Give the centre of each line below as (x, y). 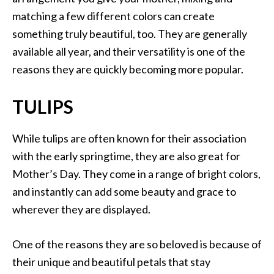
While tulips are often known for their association (129, 139)
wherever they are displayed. (81, 209)
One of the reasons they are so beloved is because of (137, 244)
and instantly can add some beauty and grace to (124, 192)
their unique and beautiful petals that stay (111, 262)
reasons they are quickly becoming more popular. (128, 69)
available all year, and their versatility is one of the (129, 52)
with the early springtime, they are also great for (126, 156)
